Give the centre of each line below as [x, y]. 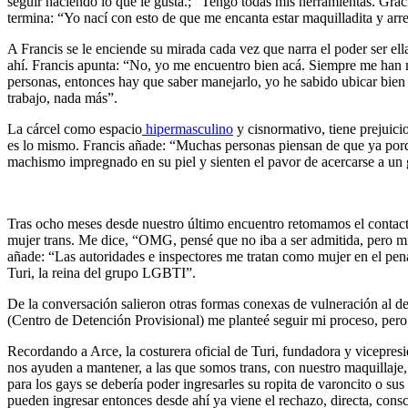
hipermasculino [188, 128]
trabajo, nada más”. [64, 97]
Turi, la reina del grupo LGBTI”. [102, 272]
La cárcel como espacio [75, 128]
